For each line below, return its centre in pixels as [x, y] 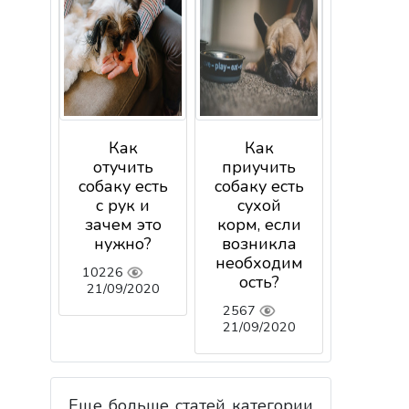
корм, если [259, 225]
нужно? [123, 244]
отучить [123, 168]
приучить [259, 168]
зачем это [123, 225]
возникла [259, 244]
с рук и [123, 206]
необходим [259, 263]
